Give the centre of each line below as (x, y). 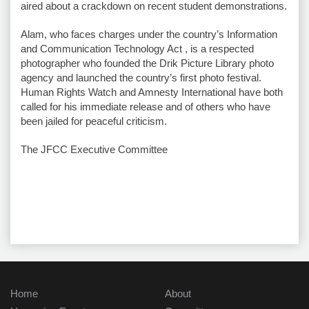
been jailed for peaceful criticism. (94, 121)
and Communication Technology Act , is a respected (137, 48)
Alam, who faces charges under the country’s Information (149, 34)
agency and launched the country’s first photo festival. (141, 77)
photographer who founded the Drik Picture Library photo (147, 63)
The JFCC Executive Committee (94, 149)
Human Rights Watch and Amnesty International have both (152, 92)
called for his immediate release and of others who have (146, 106)
